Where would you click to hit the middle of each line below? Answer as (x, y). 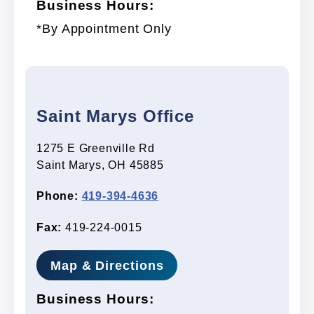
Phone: (57, 196)
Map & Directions (107, 265)
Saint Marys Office (116, 116)
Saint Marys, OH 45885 (100, 165)
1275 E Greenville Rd (96, 148)
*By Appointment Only (104, 28)
